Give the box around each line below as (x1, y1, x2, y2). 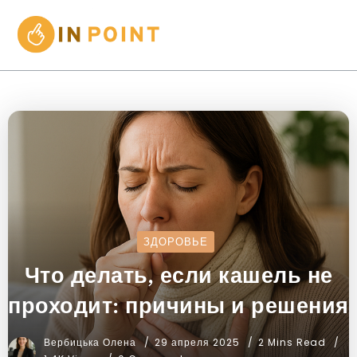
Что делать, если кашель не (24, 262, 333, 289)
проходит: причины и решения (8, 292, 349, 320)
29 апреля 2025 (155, 335, 240, 350)
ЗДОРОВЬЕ (143, 235, 208, 249)
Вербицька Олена (44, 335, 139, 350)
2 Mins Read (258, 335, 329, 350)
